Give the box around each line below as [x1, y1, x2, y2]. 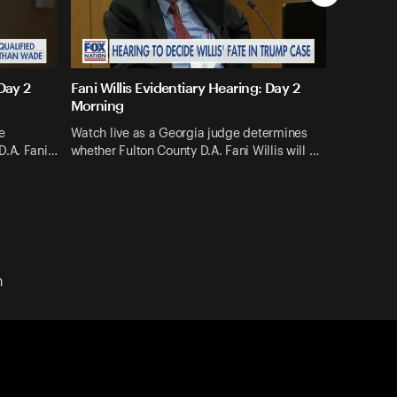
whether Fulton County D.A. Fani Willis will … [70, 144, 319, 158]
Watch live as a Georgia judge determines [70, 127, 307, 140]
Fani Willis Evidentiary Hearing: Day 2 [70, 79, 300, 97]
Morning [70, 97, 124, 114]
